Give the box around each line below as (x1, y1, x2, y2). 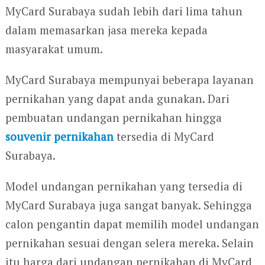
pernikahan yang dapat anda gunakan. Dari (5, 91, 230, 106)
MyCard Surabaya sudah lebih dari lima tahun (5, 4, 243, 19)
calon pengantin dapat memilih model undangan (5, 216, 259, 232)
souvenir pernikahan (5, 129, 114, 144)
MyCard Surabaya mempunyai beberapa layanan (5, 72, 254, 88)
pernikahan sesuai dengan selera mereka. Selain (5, 235, 254, 251)
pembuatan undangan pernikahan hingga (5, 110, 222, 125)
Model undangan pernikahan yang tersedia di (5, 179, 243, 194)
